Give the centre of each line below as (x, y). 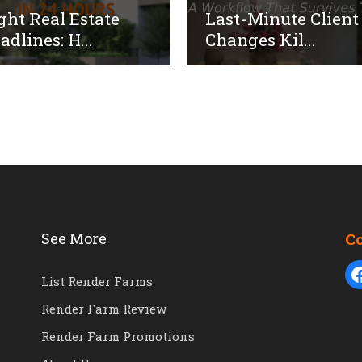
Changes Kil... (260, 39)
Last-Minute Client (282, 18)
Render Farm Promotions (118, 337)
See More (74, 239)
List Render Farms (97, 282)
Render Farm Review (103, 309)
